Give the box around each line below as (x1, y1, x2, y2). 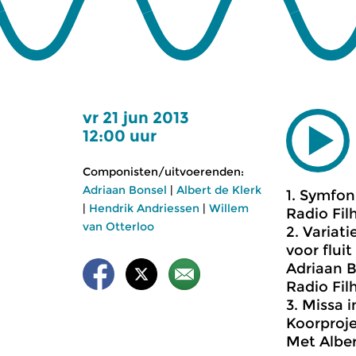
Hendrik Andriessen (89, 201, 199, 215)
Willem (209, 201, 249, 215)
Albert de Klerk (176, 183, 261, 197)
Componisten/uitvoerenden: (83, 164, 244, 179)
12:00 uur (83, 126, 157, 145)
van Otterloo (83, 219, 154, 234)
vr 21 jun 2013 (83, 108, 189, 127)
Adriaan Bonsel (83, 183, 167, 197)
